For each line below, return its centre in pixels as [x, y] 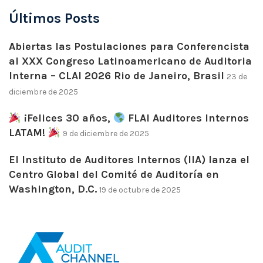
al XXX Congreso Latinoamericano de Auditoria [130, 61]
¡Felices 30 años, [67, 118]
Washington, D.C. [53, 189]
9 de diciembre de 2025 [106, 134]
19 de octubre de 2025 [140, 190]
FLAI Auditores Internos [187, 118]
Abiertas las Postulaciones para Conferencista [129, 46]
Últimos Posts [54, 18]
